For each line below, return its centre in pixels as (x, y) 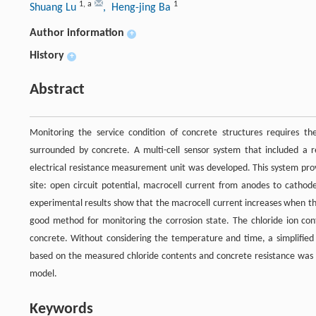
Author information (77, 34)
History (47, 56)
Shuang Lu (54, 8)
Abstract (57, 90)
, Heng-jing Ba (138, 8)
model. (43, 274)
